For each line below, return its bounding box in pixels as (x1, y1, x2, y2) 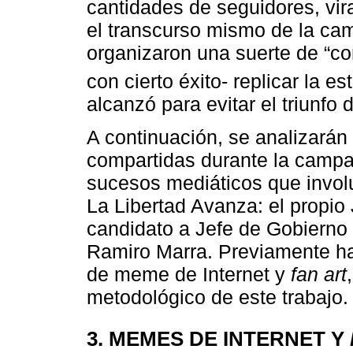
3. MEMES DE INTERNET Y (87, 327, 350, 350)
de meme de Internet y (87, 262, 291, 285)
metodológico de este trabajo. (87, 285, 348, 308)
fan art (291, 262, 347, 285)
